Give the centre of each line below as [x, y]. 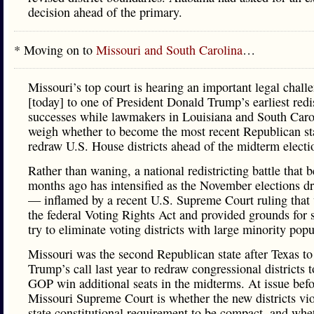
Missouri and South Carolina [169, 50]
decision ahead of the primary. [105, 12]
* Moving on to [55, 50]
